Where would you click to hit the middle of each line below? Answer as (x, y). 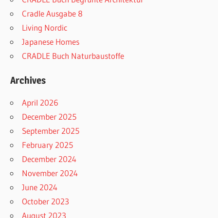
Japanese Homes (51, 42)
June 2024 (40, 187)
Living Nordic (45, 28)
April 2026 (40, 102)
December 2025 (49, 116)
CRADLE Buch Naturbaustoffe (73, 56)
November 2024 (50, 173)
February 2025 (48, 145)
